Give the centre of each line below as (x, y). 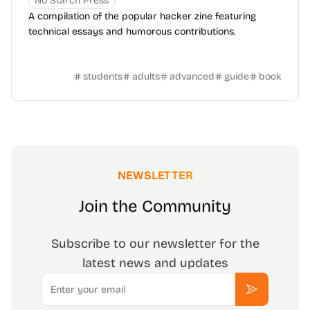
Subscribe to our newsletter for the (155, 244)
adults (146, 76)
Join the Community (155, 206)
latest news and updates (155, 263)
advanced (192, 76)
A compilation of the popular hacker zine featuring (142, 16)
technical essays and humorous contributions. (132, 31)
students (103, 76)
